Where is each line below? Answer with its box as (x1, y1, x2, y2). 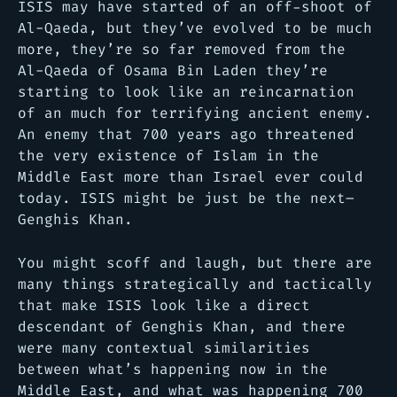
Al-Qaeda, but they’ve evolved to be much (18, 18, 372, 37)
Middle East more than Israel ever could (18, 167, 363, 186)
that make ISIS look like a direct (18, 295, 310, 315)
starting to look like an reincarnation (18, 82, 354, 101)
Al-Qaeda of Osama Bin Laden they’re (18, 60, 328, 80)
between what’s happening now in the (18, 359, 328, 378)
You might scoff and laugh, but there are (18, 253, 372, 272)
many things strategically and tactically (18, 274, 372, 293)
